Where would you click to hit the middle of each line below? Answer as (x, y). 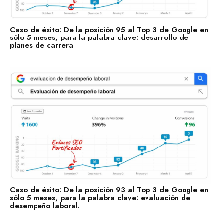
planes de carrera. (42, 46)
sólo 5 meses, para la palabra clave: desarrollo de (99, 38)
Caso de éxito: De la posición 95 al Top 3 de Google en (109, 30)
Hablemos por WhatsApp (119, 20)
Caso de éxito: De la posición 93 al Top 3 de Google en (109, 190)
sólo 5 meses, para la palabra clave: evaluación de (100, 198)
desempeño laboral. (45, 205)
